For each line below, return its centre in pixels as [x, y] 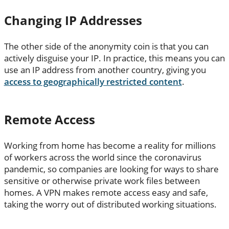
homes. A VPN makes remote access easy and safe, [106, 192]
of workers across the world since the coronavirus [102, 157]
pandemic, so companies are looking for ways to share [111, 169]
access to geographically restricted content [93, 81]
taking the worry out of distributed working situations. [110, 204]
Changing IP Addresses [73, 20]
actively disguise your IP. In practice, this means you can [114, 58]
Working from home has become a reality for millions [110, 145]
